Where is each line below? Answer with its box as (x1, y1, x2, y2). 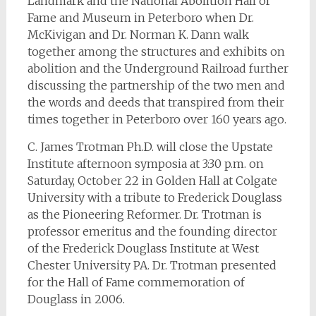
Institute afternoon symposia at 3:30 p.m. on (27, 157, 264, 171)
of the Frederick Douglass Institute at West (27, 241, 259, 256)
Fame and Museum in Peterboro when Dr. (27, 11, 254, 25)
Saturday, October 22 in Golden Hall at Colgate (27, 174, 277, 188)
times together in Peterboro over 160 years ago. (27, 112, 286, 127)
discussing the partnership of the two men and (27, 78, 285, 93)
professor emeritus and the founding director (27, 224, 277, 239)
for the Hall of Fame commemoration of (27, 275, 245, 290)
